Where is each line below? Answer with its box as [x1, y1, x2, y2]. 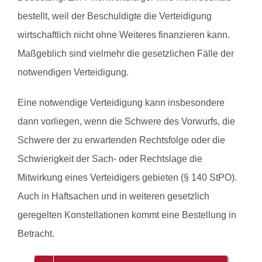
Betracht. [18, 229, 54, 239]
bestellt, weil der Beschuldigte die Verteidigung [18, 11, 212, 22]
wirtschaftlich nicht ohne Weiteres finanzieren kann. [18, 30, 230, 40]
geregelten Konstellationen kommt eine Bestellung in [18, 210, 236, 220]
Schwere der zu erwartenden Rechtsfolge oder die [18, 135, 225, 146]
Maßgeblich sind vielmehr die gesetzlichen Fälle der [18, 49, 234, 59]
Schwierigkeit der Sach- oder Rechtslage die [18, 154, 202, 164]
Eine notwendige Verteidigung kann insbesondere [18, 98, 225, 108]
